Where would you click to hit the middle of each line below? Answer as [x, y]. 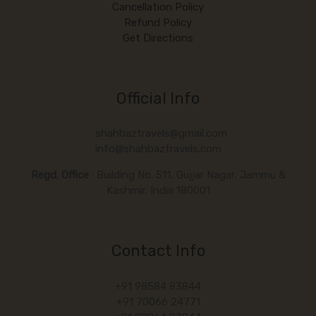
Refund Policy [158, 22]
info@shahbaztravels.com [158, 149]
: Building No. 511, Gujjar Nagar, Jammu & [187, 175]
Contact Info [158, 251]
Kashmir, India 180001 [158, 191]
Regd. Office [60, 175]
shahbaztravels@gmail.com [161, 134]
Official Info [158, 98]
